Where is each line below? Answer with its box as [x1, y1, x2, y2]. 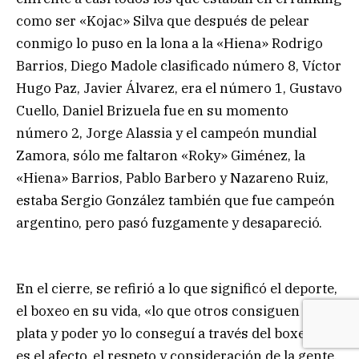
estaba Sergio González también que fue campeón [16, 192, 335, 210]
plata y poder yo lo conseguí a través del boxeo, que [16, 325, 343, 343]
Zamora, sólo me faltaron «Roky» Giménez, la [16, 147, 305, 165]
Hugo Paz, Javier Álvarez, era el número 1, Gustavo [16, 79, 342, 98]
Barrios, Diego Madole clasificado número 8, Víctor [16, 57, 341, 75]
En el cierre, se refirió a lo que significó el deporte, [16, 280, 337, 298]
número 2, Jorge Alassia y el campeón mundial [16, 124, 317, 143]
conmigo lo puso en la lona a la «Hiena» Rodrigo [16, 34, 323, 53]
